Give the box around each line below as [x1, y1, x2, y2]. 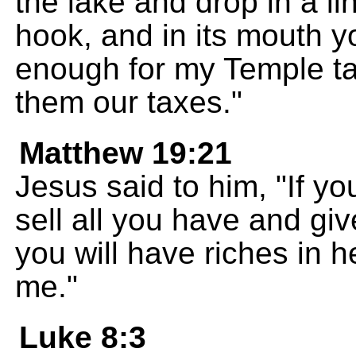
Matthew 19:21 [19, 136, 232, 170]
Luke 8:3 [19, 320, 146, 354]
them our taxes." [15, 85, 242, 119]
